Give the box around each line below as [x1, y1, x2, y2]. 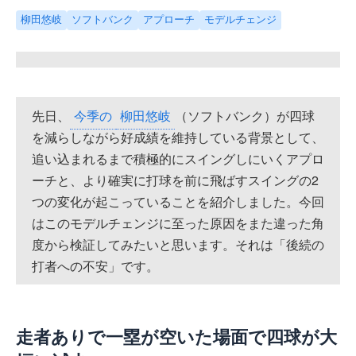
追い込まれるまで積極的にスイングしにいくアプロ [32, 149, 324, 168]
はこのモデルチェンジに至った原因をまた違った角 [32, 213, 324, 232]
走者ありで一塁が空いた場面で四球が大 [16, 324, 337, 350]
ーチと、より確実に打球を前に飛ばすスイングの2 [32, 170, 319, 189]
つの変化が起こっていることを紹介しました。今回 [32, 192, 324, 211]
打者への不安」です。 [32, 256, 159, 275]
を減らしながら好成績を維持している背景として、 [32, 127, 324, 146]
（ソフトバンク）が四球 [175, 106, 315, 125]
